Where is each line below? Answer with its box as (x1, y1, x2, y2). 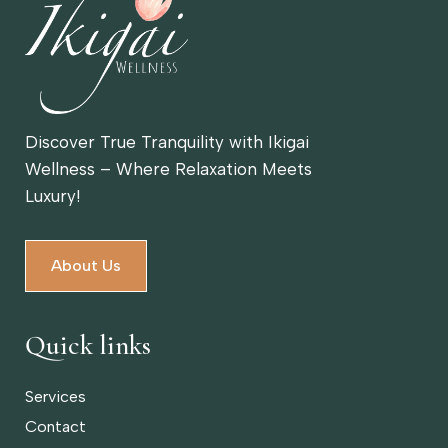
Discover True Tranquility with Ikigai (25, 132, 309, 153)
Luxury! (25, 186, 80, 207)
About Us (51, 256, 121, 276)
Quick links (25, 329, 151, 363)
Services (25, 387, 86, 407)
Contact (25, 417, 86, 437)
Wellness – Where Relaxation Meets (25, 159, 312, 180)
